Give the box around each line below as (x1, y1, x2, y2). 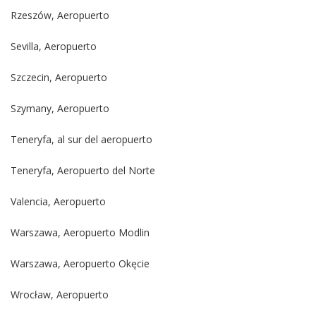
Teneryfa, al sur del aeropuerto (11, 133, 152, 147)
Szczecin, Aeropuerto (11, 71, 107, 85)
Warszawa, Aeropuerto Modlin (11, 226, 150, 240)
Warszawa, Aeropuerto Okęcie (11, 257, 150, 271)
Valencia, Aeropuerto (11, 195, 106, 209)
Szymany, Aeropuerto (11, 102, 109, 116)
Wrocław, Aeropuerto (11, 288, 109, 302)
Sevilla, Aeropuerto (11, 39, 97, 54)
